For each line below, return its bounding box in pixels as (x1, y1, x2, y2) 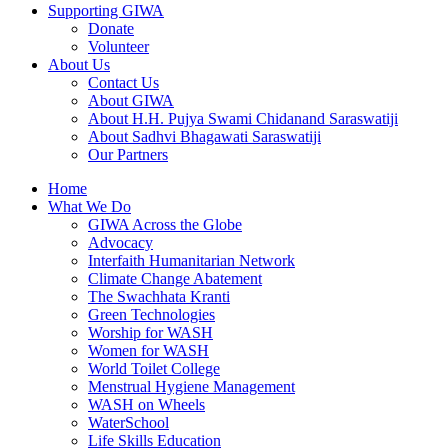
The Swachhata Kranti (88, 288, 230, 305)
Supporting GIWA (48, 2, 164, 19)
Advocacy (88, 234, 153, 251)
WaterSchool (88, 414, 169, 431)
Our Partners (88, 146, 168, 163)
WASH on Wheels (88, 396, 205, 413)
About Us (48, 56, 110, 73)
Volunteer (88, 38, 149, 55)
